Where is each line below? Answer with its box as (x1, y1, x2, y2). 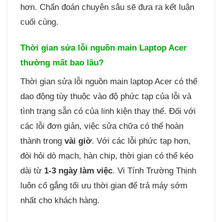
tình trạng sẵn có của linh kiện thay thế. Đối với (20, 107, 196, 116)
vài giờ (64, 136, 92, 146)
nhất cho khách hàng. (20, 196, 100, 206)
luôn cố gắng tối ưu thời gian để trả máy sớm (20, 181, 187, 191)
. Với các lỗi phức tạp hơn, (91, 136, 191, 146)
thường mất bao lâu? (20, 57, 104, 67)
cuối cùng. (20, 17, 58, 27)
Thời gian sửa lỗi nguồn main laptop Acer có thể (20, 77, 197, 87)
